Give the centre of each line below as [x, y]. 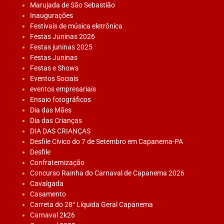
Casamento [48, 194]
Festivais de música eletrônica [76, 26]
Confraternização [57, 162]
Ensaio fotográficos [60, 99]
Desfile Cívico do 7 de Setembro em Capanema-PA [106, 141]
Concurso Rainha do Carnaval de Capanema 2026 [107, 173]
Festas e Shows [54, 68]
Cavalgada [47, 183]
